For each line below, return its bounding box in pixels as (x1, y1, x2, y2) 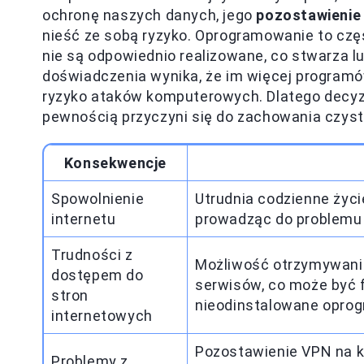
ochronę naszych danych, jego (42, 6, 257, 24)
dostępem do (51, 266, 144, 284)
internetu (51, 210, 116, 227)
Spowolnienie (51, 190, 145, 207)
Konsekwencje (63, 154, 167, 171)
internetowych (51, 307, 153, 324)
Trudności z (51, 246, 133, 263)
